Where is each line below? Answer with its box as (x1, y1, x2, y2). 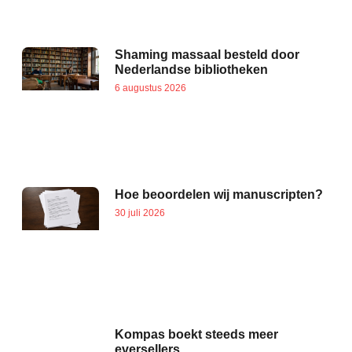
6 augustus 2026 (115, 82, 186, 94)
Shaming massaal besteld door (115, 48, 299, 62)
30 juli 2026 (115, 207, 165, 219)
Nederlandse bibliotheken (115, 63, 268, 77)
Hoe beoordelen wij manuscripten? (115, 188, 323, 202)
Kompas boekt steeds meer (115, 328, 278, 342)
